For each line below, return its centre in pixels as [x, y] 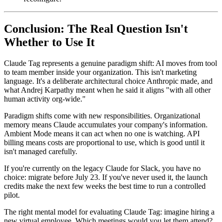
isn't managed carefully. [41, 151]
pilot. [12, 195]
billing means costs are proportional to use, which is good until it [104, 142]
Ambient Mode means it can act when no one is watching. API [102, 134]
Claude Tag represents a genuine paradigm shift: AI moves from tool [111, 63]
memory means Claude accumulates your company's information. [106, 125]
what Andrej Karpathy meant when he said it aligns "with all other [107, 90]
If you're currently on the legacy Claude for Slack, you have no [102, 168]
